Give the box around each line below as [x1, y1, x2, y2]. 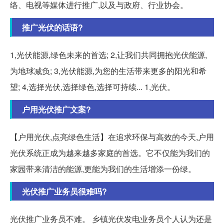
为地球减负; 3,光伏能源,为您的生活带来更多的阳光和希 [10, 65, 206, 77]
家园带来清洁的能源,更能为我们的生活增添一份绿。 [10, 163, 196, 175]
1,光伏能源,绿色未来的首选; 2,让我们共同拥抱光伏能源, [10, 49, 207, 61]
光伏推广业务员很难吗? [22, 185, 107, 197]
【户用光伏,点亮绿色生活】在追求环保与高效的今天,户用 [10, 131, 214, 143]
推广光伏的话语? [22, 21, 83, 33]
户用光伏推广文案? [22, 103, 91, 115]
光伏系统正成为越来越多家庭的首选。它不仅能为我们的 [10, 147, 210, 159]
